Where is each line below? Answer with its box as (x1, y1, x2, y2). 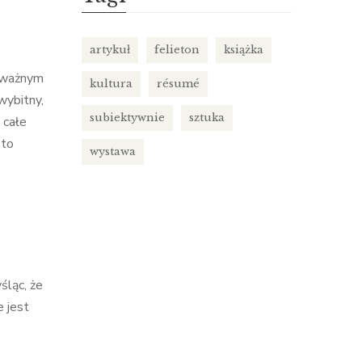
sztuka (189, 111, 225, 124)
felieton (154, 43, 200, 57)
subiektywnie (90, 111, 165, 124)
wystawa (90, 145, 136, 158)
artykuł (90, 43, 130, 57)
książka (224, 43, 263, 57)
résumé (157, 77, 200, 90)
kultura (90, 77, 133, 90)
